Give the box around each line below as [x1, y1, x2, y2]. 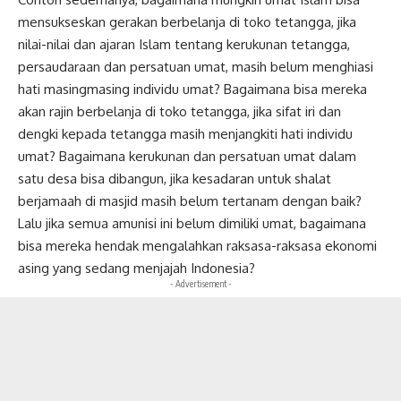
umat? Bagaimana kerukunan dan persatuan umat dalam [18, 147, 356, 165]
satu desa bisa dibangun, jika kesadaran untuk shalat [18, 169, 331, 187]
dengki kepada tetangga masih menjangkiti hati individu [18, 124, 353, 142]
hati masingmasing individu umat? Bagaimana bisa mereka [18, 80, 367, 98]
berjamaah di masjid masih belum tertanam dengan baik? [18, 192, 362, 209]
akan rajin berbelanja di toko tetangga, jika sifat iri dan [18, 102, 341, 120]
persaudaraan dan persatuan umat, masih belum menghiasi [18, 57, 373, 75]
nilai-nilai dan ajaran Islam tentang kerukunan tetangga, [18, 35, 350, 53]
